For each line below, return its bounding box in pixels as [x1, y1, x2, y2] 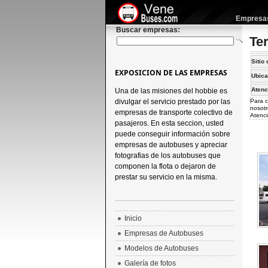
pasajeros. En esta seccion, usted [114, 119, 224, 127]
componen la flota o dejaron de [114, 162, 216, 170]
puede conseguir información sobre [114, 130, 230, 138]
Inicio [124, 214, 142, 223]
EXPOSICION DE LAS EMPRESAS [114, 68, 227, 78]
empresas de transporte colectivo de [114, 108, 233, 117]
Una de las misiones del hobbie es [114, 87, 227, 95]
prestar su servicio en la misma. [114, 173, 217, 181]
